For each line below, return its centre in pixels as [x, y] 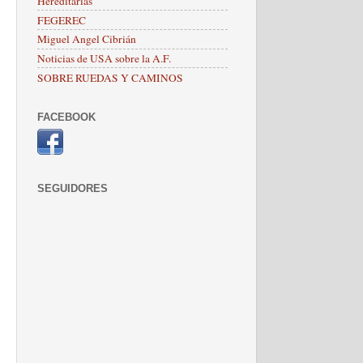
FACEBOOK [66, 117]
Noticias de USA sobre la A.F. [104, 58]
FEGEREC [62, 20]
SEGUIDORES [73, 188]
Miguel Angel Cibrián [87, 39]
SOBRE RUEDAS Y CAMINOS [110, 77]
